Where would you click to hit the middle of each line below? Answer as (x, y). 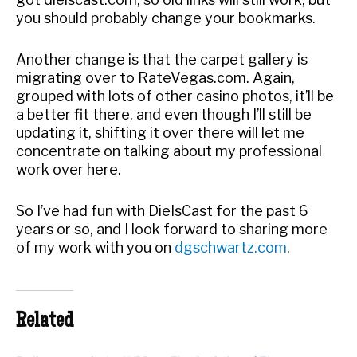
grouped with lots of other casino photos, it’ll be (175, 96)
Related (45, 322)
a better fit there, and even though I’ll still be (164, 115)
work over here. (69, 170)
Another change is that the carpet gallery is (162, 60)
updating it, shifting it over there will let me (160, 133)
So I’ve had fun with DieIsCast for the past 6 (162, 211)
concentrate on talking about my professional (169, 151)
